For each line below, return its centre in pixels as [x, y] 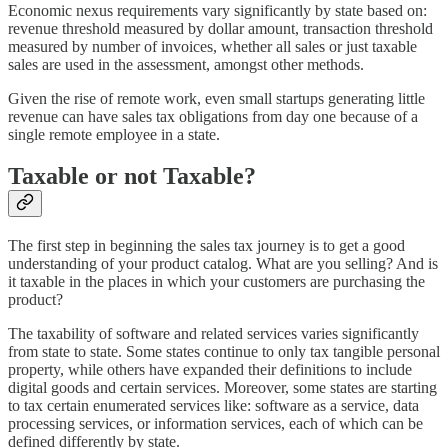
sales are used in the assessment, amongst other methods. [186, 64]
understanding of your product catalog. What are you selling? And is [223, 264]
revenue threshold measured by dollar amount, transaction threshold [220, 28]
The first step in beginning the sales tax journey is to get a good [206, 246]
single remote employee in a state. [114, 134]
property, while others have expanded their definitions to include [210, 370]
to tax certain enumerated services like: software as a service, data [213, 406]
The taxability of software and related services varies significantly [213, 334]
